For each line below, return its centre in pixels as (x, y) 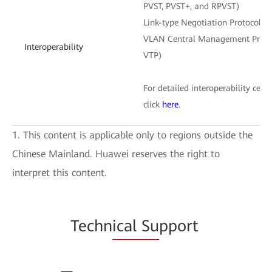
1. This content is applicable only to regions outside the (132, 135)
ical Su (135, 226)
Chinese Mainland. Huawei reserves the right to (116, 154)
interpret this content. (59, 172)
